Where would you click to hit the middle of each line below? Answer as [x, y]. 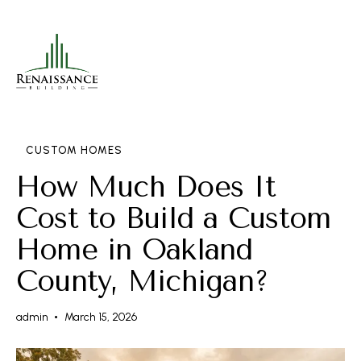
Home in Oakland [135, 249]
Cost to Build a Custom [174, 218]
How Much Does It [146, 187]
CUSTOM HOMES [74, 150]
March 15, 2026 [100, 317]
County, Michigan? [143, 281]
